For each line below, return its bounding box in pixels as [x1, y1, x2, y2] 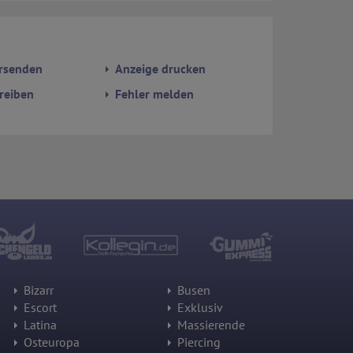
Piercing [174, 334, 221, 351]
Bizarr [20, 282, 54, 299]
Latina [20, 317, 57, 333]
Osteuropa [20, 334, 80, 351]
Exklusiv [174, 299, 223, 316]
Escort [20, 299, 57, 316]
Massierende [174, 317, 245, 333]
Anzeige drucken [112, 61, 206, 77]
